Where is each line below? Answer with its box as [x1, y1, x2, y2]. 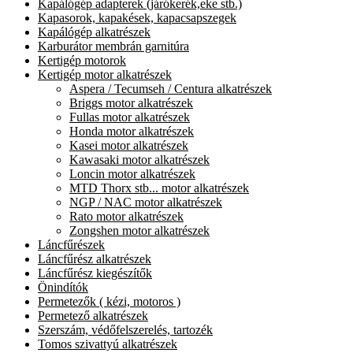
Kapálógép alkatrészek [38, 24, 150, 39]
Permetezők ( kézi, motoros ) [38, 294, 180, 308]
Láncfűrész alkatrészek [38, 251, 151, 266]
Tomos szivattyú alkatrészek [38, 336, 177, 351]
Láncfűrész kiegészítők [38, 266, 152, 280]
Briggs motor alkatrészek [69, 95, 193, 110]
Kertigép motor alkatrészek [38, 67, 172, 81]
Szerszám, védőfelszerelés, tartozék [38, 322, 213, 336]
